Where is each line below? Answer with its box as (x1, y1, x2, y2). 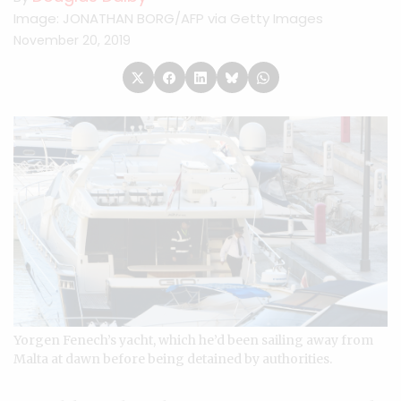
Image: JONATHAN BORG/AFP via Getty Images (13, 9, 323, 28)
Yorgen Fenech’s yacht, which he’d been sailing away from (13, 332, 373, 349)
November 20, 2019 (13, 31, 131, 49)
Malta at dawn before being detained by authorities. (13, 351, 332, 368)
